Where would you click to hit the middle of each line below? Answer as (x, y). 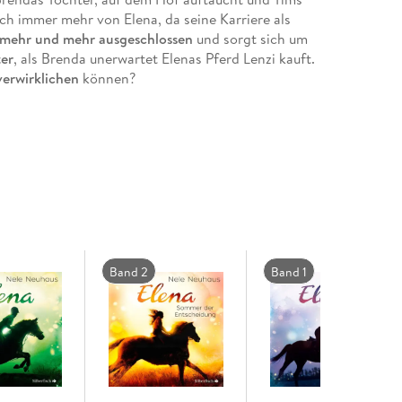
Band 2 (128, 272)
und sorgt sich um (250, 38)
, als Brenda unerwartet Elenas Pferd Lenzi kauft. (164, 58)
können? (109, 78)
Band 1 (289, 272)
